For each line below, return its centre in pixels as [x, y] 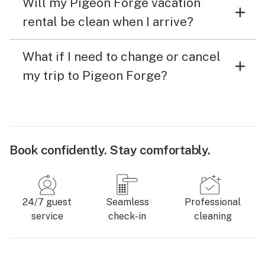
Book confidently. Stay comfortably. [110, 150]
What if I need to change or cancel [122, 57]
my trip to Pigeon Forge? [95, 76]
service [47, 216]
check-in [127, 216]
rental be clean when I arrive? [108, 22]
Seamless [127, 202]
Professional [213, 202]
